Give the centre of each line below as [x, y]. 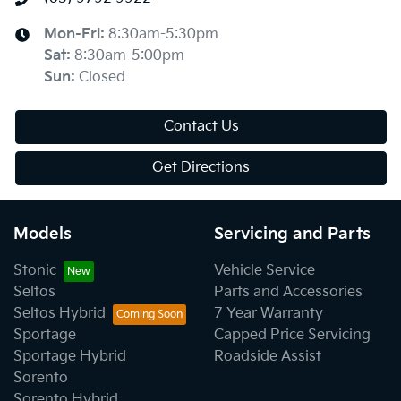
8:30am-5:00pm [129, 56]
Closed [102, 78]
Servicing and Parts [292, 235]
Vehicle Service [264, 271]
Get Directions [201, 168]
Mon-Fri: [76, 35]
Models [43, 235]
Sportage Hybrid [70, 357]
